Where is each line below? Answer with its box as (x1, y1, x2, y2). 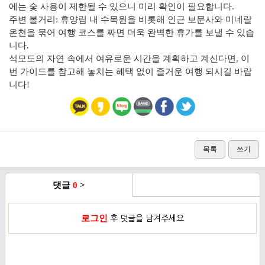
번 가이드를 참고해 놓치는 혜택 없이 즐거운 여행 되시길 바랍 (9, 67, 252, 76)
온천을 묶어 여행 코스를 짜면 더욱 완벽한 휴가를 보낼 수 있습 (9, 28, 254, 37)
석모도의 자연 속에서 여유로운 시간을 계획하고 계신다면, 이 (9, 54, 250, 63)
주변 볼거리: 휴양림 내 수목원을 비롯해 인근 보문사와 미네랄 (9, 15, 252, 24)
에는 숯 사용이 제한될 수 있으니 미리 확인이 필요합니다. (9, 2, 234, 11)
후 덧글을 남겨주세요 (108, 214, 184, 222)
